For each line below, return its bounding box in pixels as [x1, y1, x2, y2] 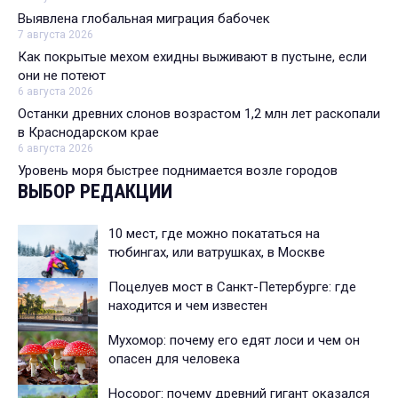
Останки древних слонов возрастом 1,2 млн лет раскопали [18, 106, 380, 123]
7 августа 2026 [18, 28, 93, 42]
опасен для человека [108, 351, 240, 368]
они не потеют [18, 68, 106, 84]
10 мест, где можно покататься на [108, 226, 320, 243]
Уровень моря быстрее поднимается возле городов [18, 163, 338, 179]
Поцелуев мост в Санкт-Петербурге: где [108, 279, 356, 296]
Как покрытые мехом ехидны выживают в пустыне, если [18, 49, 367, 66]
